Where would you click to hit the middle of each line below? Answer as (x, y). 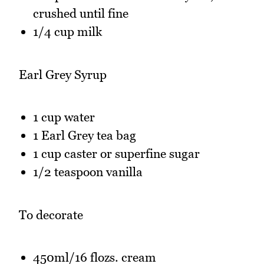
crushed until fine (81, 14)
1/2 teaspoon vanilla (88, 172)
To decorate (51, 214)
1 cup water (64, 117)
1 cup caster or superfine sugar (116, 154)
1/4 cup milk (67, 32)
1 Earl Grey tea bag (85, 136)
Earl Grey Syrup (63, 74)
